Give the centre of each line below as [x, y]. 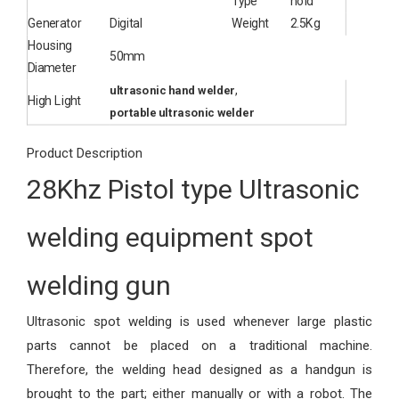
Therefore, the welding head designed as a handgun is [199, 370]
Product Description [85, 153]
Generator [54, 24]
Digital [126, 24]
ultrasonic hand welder [172, 91]
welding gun [99, 285]
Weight [250, 24]
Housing [49, 46]
